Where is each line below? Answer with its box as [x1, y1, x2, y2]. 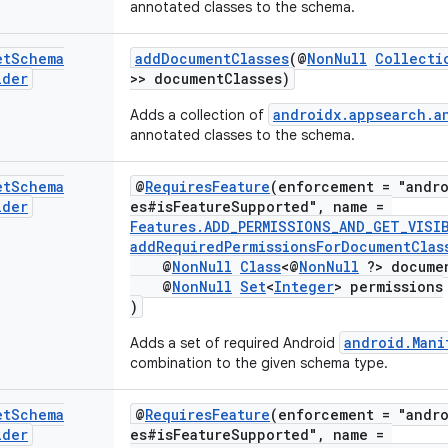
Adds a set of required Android [130, 334, 339, 352]
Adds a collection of [130, 106, 268, 124]
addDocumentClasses [135, 49, 289, 68]
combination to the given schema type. [130, 354, 388, 372]
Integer [274, 277, 334, 296]
